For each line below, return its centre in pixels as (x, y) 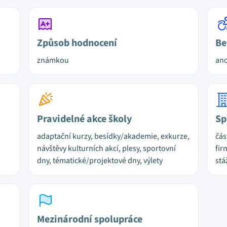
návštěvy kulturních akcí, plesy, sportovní (106, 148)
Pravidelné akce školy (84, 119)
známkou (53, 60)
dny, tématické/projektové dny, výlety (100, 161)
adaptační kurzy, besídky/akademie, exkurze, (113, 136)
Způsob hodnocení (77, 43)
